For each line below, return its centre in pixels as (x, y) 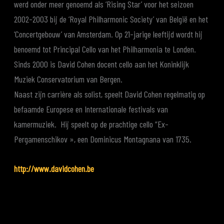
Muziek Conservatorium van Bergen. (68, 79)
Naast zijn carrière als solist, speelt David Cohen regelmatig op (110, 94)
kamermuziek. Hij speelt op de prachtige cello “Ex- (91, 124)
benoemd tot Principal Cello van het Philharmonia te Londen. (105, 49)
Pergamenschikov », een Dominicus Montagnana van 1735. (103, 139)
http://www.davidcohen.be (54, 169)
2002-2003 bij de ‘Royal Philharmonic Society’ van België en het (111, 19)
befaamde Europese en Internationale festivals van (91, 109)
